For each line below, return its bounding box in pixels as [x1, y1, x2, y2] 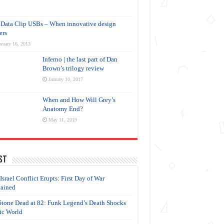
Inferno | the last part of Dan [42, 55, 117, 63]
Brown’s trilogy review [42, 64, 104, 72]
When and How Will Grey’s [42, 96, 115, 104]
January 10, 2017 [48, 76, 83, 82]
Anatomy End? [42, 105, 83, 113]
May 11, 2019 [48, 117, 77, 123]
